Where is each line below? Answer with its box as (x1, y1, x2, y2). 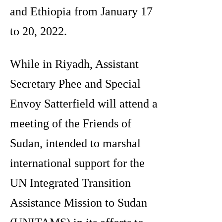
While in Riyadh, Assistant (10, 57, 139, 71)
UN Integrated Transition (10, 176, 131, 190)
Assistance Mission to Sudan (10, 196, 147, 210)
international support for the (10, 157, 145, 170)
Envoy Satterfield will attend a (10, 97, 158, 111)
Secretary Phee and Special (10, 77, 141, 91)
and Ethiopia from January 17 (10, 5, 153, 18)
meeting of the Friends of (10, 117, 131, 130)
